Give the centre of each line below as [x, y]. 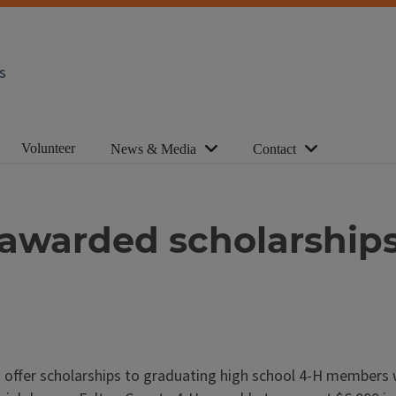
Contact [274, 149]
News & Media [153, 149]
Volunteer [48, 148]
